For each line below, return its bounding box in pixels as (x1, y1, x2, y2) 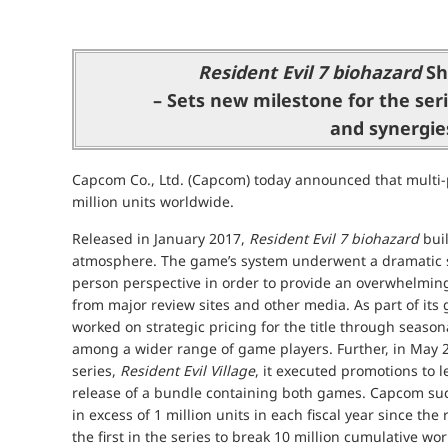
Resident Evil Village (120, 361, 255, 381)
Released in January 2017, (72, 229, 249, 249)
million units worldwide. (72, 192, 234, 212)
